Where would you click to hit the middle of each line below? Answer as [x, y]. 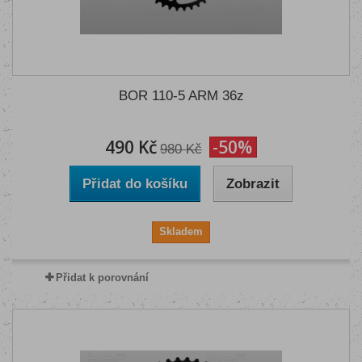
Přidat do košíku [135, 184]
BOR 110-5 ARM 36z [181, 96]
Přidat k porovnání [102, 278]
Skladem [181, 232]
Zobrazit [253, 184]
